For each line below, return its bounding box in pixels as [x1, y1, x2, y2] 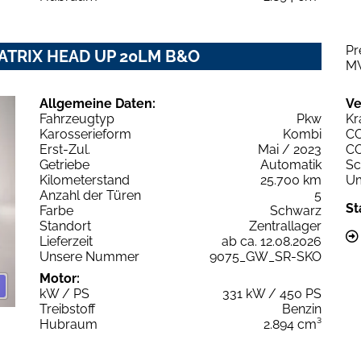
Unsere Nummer [39, 248, 139, 264]
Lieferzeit [39, 233, 93, 249]
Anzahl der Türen [39, 187, 141, 203]
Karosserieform [39, 126, 131, 142]
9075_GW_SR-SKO [210, 248, 322, 264]
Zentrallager [249, 218, 322, 234]
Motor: [39, 270, 80, 286]
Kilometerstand [39, 172, 130, 188]
